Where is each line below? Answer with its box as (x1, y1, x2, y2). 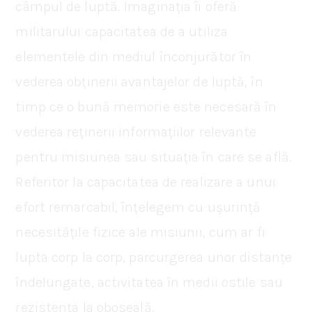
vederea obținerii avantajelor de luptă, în (15, 73, 263, 90)
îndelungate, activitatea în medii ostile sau (15, 274, 283, 290)
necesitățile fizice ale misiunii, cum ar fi (15, 224, 265, 240)
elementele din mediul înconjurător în (15, 48, 252, 65)
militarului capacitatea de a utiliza (15, 23, 228, 40)
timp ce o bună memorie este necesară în (15, 98, 277, 115)
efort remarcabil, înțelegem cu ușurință (15, 198, 261, 215)
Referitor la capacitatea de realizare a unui (15, 173, 276, 190)
